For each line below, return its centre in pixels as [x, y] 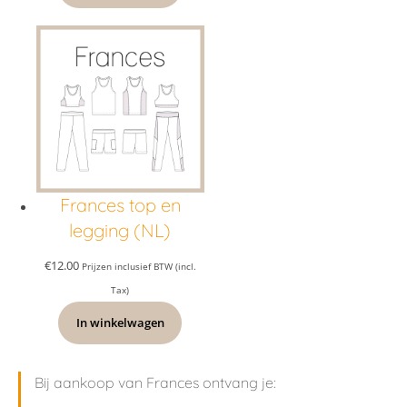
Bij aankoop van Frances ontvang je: [155, 382]
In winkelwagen [120, 322]
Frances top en [120, 205]
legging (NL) [120, 231]
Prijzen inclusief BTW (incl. [139, 267]
